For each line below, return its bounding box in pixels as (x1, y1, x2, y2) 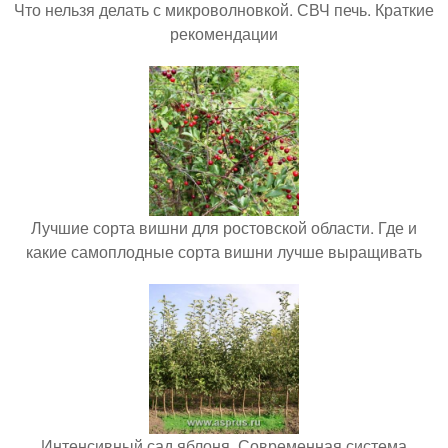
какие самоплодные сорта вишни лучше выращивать (26, 240, 422, 263)
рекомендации (170, 22, 278, 45)
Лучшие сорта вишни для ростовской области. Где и (31, 216, 417, 239)
